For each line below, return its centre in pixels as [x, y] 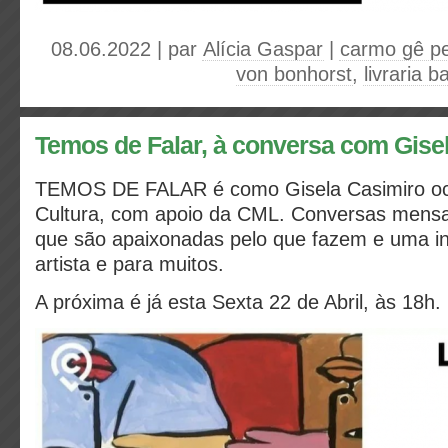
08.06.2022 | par [127, 49]
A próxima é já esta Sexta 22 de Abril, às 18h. [238, 302]
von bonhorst [294, 74]
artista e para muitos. [129, 264]
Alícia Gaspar [263, 49]
